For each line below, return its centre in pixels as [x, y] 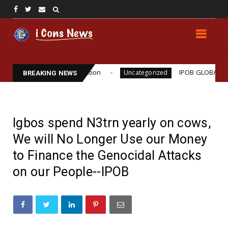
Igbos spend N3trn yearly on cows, [112, 123]
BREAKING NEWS [50, 73]
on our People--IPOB [71, 172]
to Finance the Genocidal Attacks [107, 156]
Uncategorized [112, 73]
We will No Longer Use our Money [110, 139]
